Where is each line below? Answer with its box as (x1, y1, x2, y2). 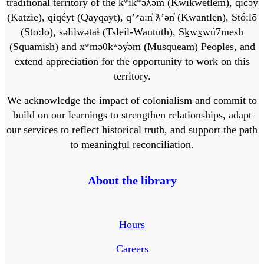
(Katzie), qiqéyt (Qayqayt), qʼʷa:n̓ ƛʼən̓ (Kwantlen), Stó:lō (7, 11, 257, 23)
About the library (87, 173, 177, 187)
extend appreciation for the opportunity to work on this (14, 55, 250, 67)
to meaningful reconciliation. (70, 138, 194, 150)
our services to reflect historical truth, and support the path (6, 123, 258, 136)
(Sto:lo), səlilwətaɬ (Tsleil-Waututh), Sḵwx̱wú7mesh (21, 25, 243, 38)
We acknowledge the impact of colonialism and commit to (7, 94, 257, 106)
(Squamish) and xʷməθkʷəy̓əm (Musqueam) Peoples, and (9, 40, 255, 52)
